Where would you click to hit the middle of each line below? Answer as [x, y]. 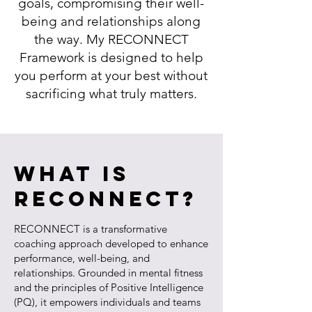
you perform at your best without [111, 76]
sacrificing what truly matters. [111, 94]
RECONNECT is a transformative [91, 229]
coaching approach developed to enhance [111, 243]
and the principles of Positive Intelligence [109, 287]
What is [72, 174]
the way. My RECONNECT [111, 39]
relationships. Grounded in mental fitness [108, 273]
